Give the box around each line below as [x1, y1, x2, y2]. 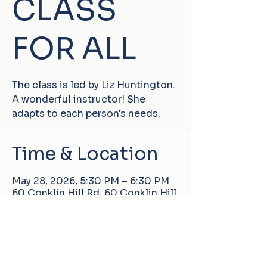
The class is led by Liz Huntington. [12, 79, 175, 91]
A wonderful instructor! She [12, 93, 145, 105]
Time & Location [12, 142, 158, 165]
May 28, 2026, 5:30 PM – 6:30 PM [12, 175, 169, 187]
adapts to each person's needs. [12, 107, 160, 120]
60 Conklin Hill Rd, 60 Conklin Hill [12, 187, 176, 199]
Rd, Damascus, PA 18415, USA [12, 198, 151, 211]
